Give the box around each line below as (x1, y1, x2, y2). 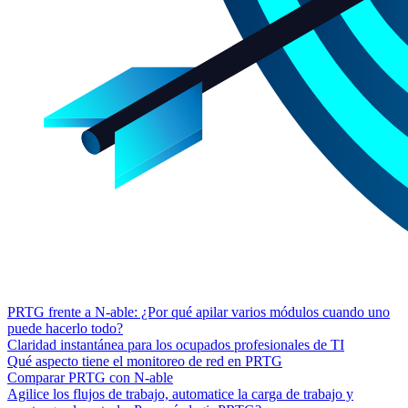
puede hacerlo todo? (7, 320, 123, 336)
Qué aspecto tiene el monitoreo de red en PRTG (7, 352, 282, 369)
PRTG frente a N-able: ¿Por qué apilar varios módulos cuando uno (7, 303, 390, 320)
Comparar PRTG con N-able (7, 369, 173, 385)
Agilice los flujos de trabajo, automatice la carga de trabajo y (7, 385, 353, 402)
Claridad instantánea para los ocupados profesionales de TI (7, 336, 344, 352)
